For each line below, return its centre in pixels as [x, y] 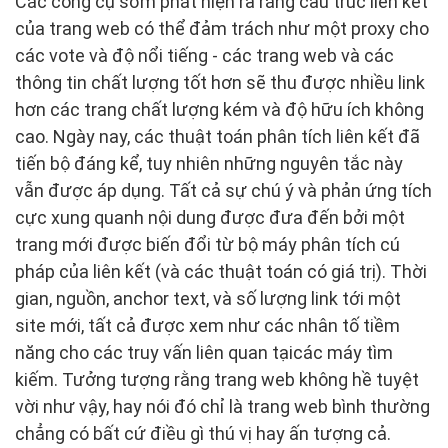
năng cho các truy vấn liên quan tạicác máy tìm [204, 353]
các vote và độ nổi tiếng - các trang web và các [204, 56]
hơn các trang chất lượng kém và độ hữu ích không [219, 110]
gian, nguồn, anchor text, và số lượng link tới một [208, 299]
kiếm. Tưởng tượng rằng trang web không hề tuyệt [217, 380]
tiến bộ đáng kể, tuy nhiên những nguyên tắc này [209, 164]
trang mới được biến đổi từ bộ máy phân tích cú [207, 245]
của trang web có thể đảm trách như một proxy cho [222, 29]
